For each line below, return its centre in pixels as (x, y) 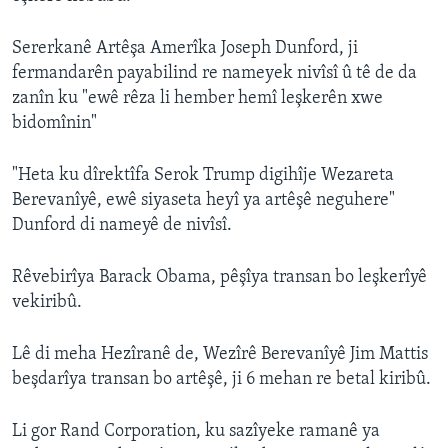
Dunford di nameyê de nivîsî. (122, 226)
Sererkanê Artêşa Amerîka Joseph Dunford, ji (185, 49)
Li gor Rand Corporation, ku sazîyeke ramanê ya (196, 432)
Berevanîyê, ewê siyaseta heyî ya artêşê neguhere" (203, 201)
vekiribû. (47, 303)
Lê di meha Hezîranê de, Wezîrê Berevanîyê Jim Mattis (220, 355)
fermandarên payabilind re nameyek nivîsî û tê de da (214, 74)
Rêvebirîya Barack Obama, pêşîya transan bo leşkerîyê (219, 278)
